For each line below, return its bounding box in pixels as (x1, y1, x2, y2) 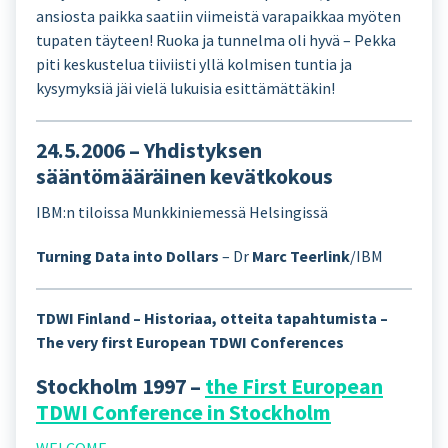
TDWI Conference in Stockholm (36, 399, 331, 426)
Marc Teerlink (252, 246, 350, 266)
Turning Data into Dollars (36, 246, 219, 266)
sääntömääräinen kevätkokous (36, 163, 333, 190)
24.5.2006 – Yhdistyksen (36, 137, 262, 164)
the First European (205, 373, 383, 400)
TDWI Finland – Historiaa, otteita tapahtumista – (36, 308, 388, 328)
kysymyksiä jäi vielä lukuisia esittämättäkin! (36, 78, 335, 98)
